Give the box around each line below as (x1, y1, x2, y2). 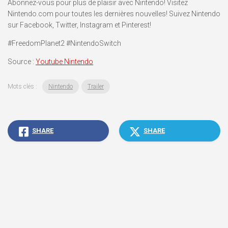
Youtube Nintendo (36, 57, 93, 66)
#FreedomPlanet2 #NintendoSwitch (8, 39, 121, 47)
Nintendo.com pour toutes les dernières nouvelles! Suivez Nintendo (8, 9, 220, 18)
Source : (8, 57, 36, 66)
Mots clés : (8, 82, 39, 90)
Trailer (88, 82, 104, 90)
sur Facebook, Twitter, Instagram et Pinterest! (8, 20, 151, 29)
